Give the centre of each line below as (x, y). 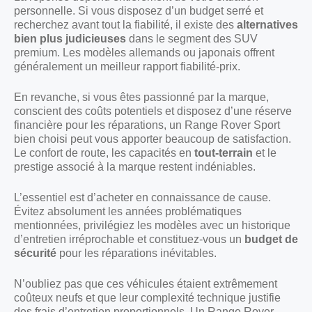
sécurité (35, 253)
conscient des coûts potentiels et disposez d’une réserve (153, 111)
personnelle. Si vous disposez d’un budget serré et (139, 10)
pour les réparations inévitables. (136, 253)
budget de (271, 239)
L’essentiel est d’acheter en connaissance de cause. (142, 197)
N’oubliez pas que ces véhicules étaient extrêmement (146, 283)
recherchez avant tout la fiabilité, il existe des (125, 24)
